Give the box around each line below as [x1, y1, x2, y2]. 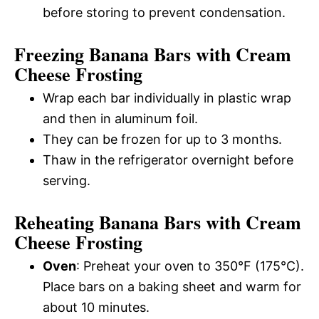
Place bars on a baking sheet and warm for [43, 279, 301, 295]
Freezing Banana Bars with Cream [14, 41, 291, 68]
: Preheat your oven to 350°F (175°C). [76, 258, 304, 274]
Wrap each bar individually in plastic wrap [43, 90, 291, 106]
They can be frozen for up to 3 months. [43, 132, 282, 147]
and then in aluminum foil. [43, 111, 198, 127]
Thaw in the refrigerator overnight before [43, 152, 293, 168]
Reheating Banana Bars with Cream [14, 209, 301, 236]
